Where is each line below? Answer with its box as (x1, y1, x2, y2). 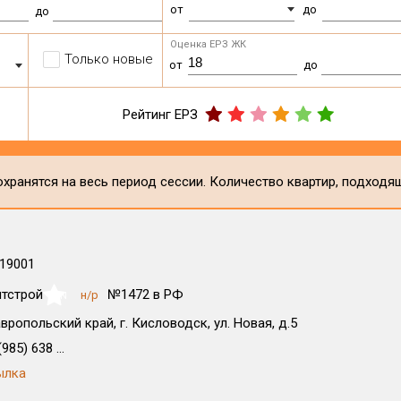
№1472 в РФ (107, 286, 183, 303)
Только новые (64, 51, 154, 67)
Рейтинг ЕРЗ (123, 106, 199, 123)
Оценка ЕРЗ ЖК (170, 38, 247, 50)
